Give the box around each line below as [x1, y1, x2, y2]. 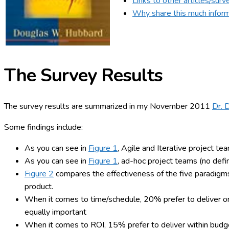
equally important [25, 206, 86, 218]
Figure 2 [25, 168, 54, 179]
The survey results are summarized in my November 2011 [4, 100, 212, 112]
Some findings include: [4, 121, 83, 133]
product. [25, 180, 53, 192]
